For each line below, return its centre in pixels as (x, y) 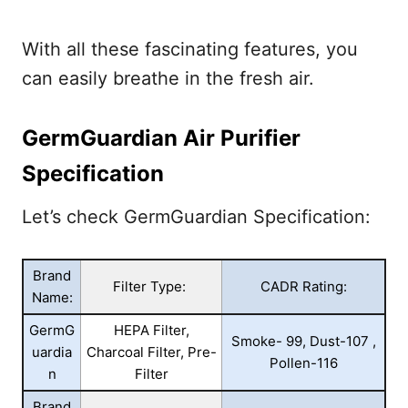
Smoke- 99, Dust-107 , (303, 341)
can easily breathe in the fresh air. (168, 78)
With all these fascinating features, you (190, 49)
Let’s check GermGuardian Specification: (196, 216)
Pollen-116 (303, 362)
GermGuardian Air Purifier (161, 138)
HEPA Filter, (151, 330)
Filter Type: (151, 286)
